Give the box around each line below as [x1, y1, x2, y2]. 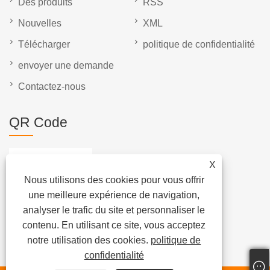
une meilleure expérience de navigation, [28, 190, 200, 200]
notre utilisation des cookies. [27, 235, 151, 245]
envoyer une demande [18, 60, 114, 71]
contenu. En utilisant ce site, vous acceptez [22, 220, 206, 230]
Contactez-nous [18, 81, 86, 92]
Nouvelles [18, 18, 61, 29]
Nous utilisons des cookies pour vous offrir [24, 175, 204, 185]
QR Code [9, 115, 67, 131]
